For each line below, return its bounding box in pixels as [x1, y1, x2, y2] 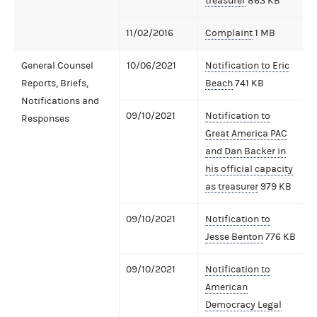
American [205, 281, 248, 293]
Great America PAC [205, 127, 287, 139]
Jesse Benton [205, 231, 263, 243]
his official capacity [205, 163, 293, 175]
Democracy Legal [205, 299, 282, 311]
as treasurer [205, 180, 258, 192]
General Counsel [21, 59, 93, 71]
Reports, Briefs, [21, 77, 88, 89]
